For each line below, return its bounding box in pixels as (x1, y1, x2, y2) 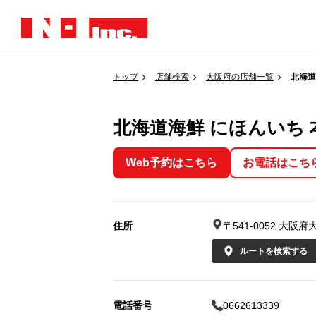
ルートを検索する (240, 246, 308, 256)
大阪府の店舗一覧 (206, 72, 274, 82)
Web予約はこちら (126, 157, 217, 169)
